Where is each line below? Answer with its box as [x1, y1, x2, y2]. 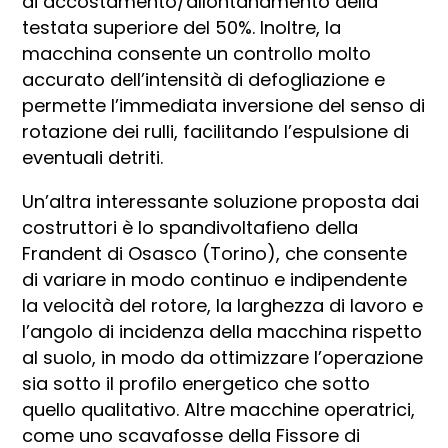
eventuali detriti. [22, 145, 164, 171]
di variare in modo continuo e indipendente [22, 267, 408, 293]
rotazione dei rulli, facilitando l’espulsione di [22, 119, 410, 145]
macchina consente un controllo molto [22, 41, 372, 67]
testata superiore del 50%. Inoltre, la [22, 15, 342, 41]
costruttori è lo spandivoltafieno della [22, 215, 359, 241]
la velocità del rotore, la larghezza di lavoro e [22, 293, 424, 319]
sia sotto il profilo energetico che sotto [22, 371, 371, 397]
